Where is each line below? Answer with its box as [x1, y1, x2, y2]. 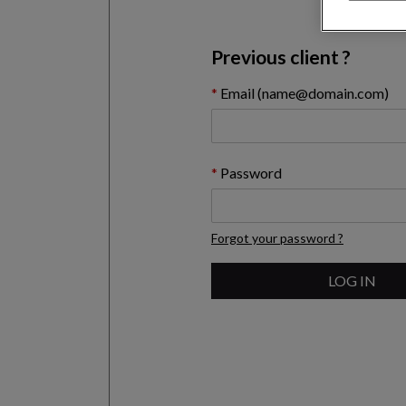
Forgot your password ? [211, 229, 343, 246]
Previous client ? [211, 45, 351, 68]
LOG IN [328, 272, 376, 290]
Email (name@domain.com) [217, 83, 389, 101]
